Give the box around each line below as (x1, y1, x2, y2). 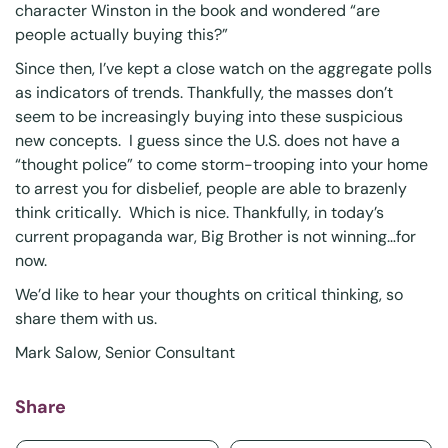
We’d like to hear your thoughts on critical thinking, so (15, 283, 403, 305)
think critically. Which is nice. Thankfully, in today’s (15, 201, 384, 223)
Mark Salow (15, 341, 98, 363)
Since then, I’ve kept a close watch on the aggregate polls (15, 57, 432, 79)
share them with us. (15, 307, 157, 329)
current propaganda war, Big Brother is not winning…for (15, 225, 416, 247)
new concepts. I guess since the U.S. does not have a (15, 129, 400, 151)
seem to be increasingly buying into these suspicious (15, 105, 403, 127)
